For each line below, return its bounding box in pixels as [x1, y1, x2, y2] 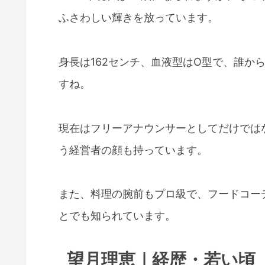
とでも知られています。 [59, 209, 176, 222]
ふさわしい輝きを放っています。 [59, 11, 218, 24]
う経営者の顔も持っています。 [59, 143, 208, 156]
